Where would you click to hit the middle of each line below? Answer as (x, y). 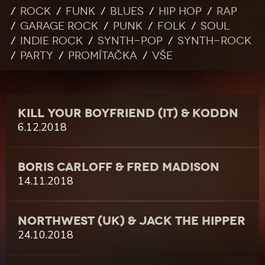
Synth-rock (214, 41)
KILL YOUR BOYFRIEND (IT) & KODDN (128, 113)
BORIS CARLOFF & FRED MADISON (119, 167)
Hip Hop (180, 11)
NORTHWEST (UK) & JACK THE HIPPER (132, 221)
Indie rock (51, 41)
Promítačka (103, 56)
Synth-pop (130, 41)
